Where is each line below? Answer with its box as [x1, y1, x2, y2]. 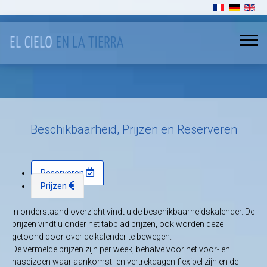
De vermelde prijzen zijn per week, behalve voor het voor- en [12, 244, 230, 254]
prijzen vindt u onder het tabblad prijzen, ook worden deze [12, 219, 223, 229]
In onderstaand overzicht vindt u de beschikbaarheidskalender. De [12, 207, 254, 216]
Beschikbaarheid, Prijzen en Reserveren [30, 122, 237, 136]
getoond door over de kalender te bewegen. [12, 232, 172, 241]
